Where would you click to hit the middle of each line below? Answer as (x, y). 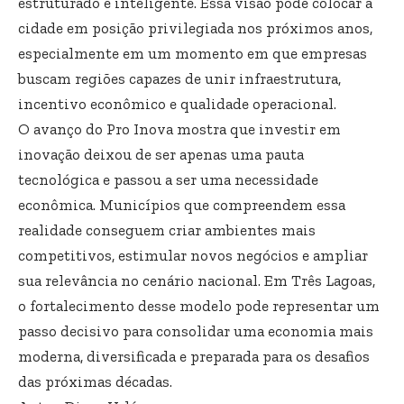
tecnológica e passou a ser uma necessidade (168, 179)
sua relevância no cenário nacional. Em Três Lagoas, (197, 280)
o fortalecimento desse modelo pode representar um (199, 305)
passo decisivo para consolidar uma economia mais (196, 331)
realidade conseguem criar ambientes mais (167, 230)
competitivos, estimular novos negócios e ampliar (193, 255)
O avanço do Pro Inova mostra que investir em (179, 129)
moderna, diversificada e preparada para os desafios (194, 356)
